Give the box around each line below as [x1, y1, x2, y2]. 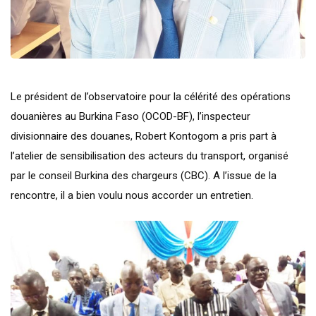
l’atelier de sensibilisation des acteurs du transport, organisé [11, 150, 288, 163]
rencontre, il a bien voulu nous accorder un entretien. [11, 189, 253, 202]
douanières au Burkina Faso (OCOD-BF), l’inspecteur [11, 110, 250, 123]
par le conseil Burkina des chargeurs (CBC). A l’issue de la [11, 169, 276, 183]
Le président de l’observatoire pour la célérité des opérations [11, 90, 291, 104]
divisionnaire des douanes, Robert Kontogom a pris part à [11, 130, 276, 143]
